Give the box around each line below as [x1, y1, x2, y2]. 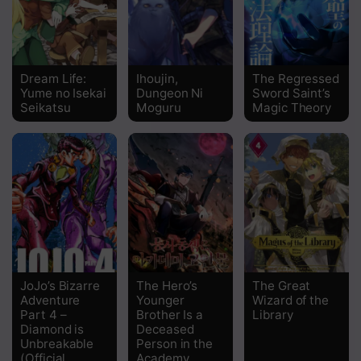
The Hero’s [136, 277, 198, 293]
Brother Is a [136, 306, 204, 322]
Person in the [136, 335, 214, 351]
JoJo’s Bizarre [20, 277, 101, 293]
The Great [252, 277, 311, 293]
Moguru [136, 99, 181, 115]
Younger [136, 292, 185, 308]
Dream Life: [20, 70, 87, 86]
